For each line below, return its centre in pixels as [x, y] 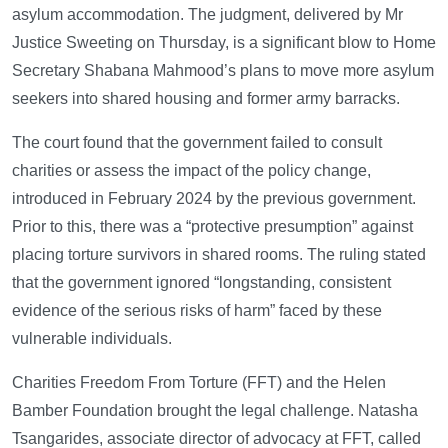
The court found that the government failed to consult [197, 142]
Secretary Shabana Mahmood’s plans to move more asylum [223, 70]
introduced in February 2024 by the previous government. [214, 198]
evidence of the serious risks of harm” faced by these [197, 310]
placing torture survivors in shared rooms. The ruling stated [219, 254]
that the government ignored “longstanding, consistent [201, 282]
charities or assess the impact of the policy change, [191, 170]
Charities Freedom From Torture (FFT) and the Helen [199, 382]
